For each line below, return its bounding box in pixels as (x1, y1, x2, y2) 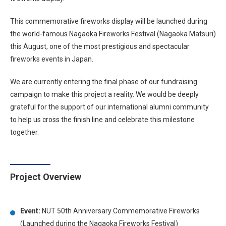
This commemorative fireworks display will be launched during (10, 17, 207, 25)
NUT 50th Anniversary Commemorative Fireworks (40, 207, 200, 215)
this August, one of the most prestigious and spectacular (10, 42, 190, 50)
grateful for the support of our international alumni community (10, 103, 209, 111)
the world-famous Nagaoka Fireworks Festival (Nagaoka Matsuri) (10, 30, 216, 38)
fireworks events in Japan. (10, 55, 93, 63)
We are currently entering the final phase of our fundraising (10, 78, 197, 86)
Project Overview (10, 172, 81, 182)
